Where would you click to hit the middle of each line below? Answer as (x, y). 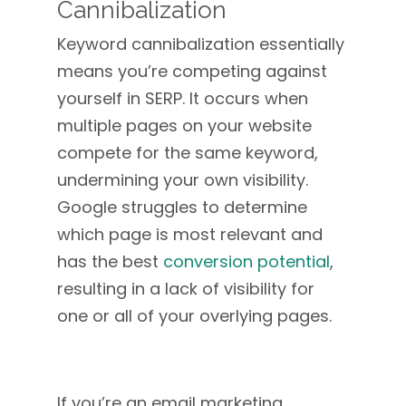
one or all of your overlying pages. (196, 316)
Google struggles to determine (182, 207)
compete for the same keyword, (187, 153)
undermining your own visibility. (182, 180)
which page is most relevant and (189, 234)
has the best (110, 261)
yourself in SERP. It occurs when (182, 98)
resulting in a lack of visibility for (185, 289)
